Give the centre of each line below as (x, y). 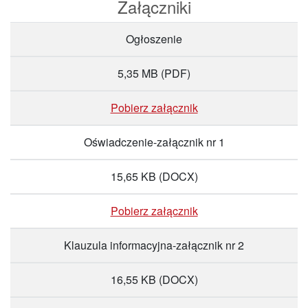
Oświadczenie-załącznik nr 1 (154, 142)
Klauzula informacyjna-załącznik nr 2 (154, 245)
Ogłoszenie (154, 39)
